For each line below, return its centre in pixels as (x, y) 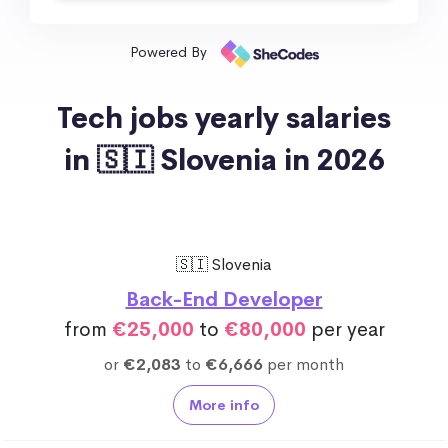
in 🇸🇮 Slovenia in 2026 (224, 160)
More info (224, 404)
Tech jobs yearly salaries (224, 118)
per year (345, 329)
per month (303, 364)
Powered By (170, 52)
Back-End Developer (224, 299)
